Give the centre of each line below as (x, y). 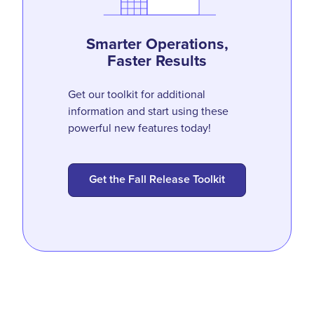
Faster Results (157, 60)
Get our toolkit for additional (137, 94)
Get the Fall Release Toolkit (157, 179)
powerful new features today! (139, 128)
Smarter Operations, (157, 43)
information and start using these (148, 111)
